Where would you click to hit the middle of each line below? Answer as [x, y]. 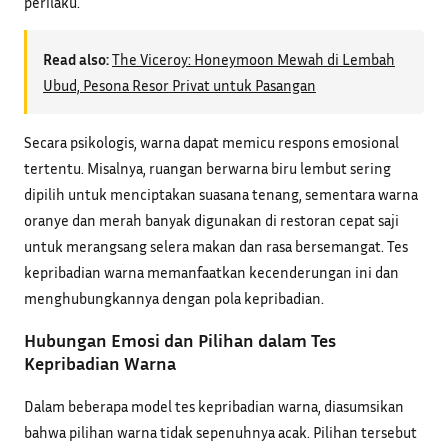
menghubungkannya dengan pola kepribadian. [174, 298]
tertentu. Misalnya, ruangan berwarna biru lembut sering [207, 168]
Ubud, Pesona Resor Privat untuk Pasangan [179, 84]
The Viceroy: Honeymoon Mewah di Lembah [253, 58]
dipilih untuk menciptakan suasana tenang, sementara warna [221, 194]
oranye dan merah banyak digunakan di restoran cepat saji [211, 220]
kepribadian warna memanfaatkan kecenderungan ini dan [211, 272]
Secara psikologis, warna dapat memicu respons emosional [211, 142]
